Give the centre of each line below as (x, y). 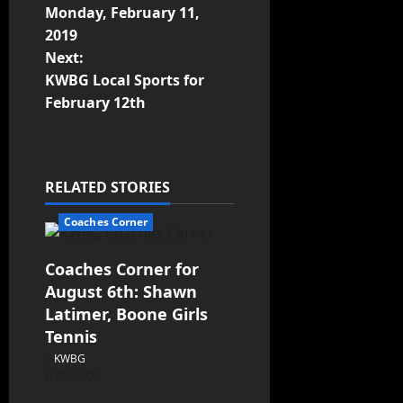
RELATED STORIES (107, 188)
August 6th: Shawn (121, 292)
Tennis (71, 337)
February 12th (95, 103)
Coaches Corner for (122, 269)
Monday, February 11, (122, 13)
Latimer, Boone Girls (126, 314)
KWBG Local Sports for (125, 81)
